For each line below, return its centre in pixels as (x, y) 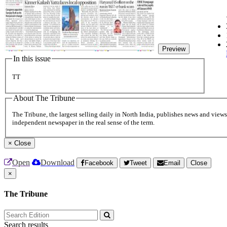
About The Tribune (44, 98)
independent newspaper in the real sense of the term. (83, 123)
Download (58, 163)
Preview (174, 49)
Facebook (99, 163)
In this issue (32, 59)
